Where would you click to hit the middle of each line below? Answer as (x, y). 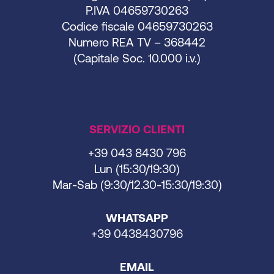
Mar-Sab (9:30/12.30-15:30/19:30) (137, 184)
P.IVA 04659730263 (137, 10)
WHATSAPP (137, 217)
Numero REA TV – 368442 (137, 42)
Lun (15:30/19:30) (137, 168)
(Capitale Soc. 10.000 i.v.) (137, 57)
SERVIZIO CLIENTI (137, 128)
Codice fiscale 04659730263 (137, 26)
